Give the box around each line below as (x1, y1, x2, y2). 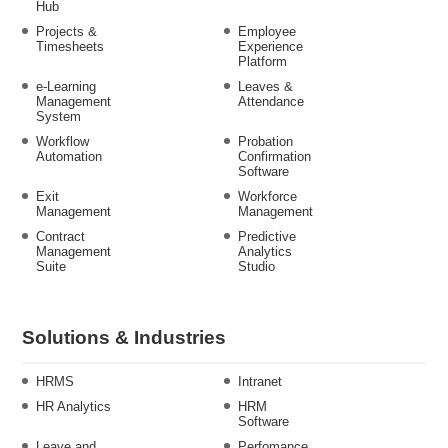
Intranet (238, 374, 282, 389)
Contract (36, 229, 85, 244)
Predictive (238, 229, 296, 244)
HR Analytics (36, 399, 111, 414)
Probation (238, 134, 293, 149)
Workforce (238, 189, 297, 204)
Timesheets (36, 39, 104, 54)
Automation (36, 149, 102, 164)
